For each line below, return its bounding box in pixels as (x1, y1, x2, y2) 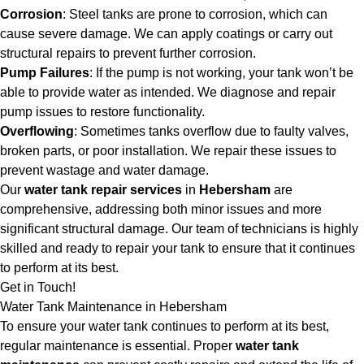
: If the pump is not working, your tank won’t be (89, 66, 353, 80)
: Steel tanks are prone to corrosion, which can (63, 7, 327, 21)
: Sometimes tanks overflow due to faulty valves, (74, 124, 349, 138)
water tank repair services (24, 183, 182, 197)
